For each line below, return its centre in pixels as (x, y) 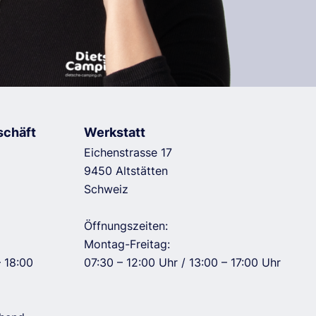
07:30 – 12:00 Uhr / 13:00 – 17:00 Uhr (182, 262)
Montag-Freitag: (127, 244)
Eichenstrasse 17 (128, 152)
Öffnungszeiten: (126, 226)
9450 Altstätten (126, 171)
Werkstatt (114, 132)
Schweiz (106, 189)
